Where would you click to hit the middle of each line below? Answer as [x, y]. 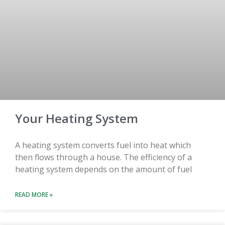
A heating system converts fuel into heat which [103, 145]
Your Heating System [77, 118]
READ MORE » [34, 194]
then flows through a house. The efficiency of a [103, 157]
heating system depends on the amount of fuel [103, 169]
